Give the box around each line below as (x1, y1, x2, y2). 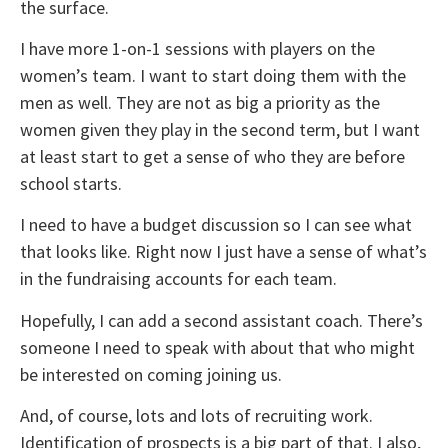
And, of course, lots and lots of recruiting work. (20, 404, 373, 428)
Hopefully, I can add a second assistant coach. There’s (20, 308, 423, 332)
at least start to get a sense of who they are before (20, 144, 405, 168)
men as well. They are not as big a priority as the (20, 90, 380, 114)
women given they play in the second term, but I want (20, 117, 420, 141)
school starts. (20, 171, 122, 195)
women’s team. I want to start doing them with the (20, 63, 406, 87)
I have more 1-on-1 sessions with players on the (20, 36, 375, 60)
